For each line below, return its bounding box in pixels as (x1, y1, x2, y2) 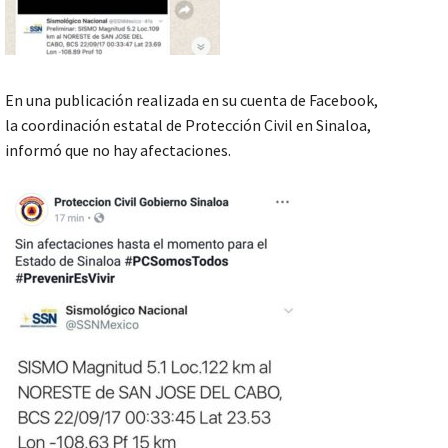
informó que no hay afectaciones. (5, 140, 231, 161)
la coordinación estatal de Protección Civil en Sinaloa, (5, 115, 371, 136)
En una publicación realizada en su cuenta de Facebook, (5, 90, 378, 111)
